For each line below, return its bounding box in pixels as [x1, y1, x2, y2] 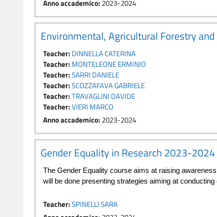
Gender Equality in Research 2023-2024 [41, 145, 215, 160]
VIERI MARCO [72, 101, 113, 112]
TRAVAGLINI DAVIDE [72, 91, 135, 102]
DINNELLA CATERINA [72, 48, 136, 59]
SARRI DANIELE [72, 69, 119, 80]
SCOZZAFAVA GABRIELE [72, 80, 145, 91]
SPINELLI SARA [72, 199, 118, 210]
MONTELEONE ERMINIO [72, 59, 146, 70]
